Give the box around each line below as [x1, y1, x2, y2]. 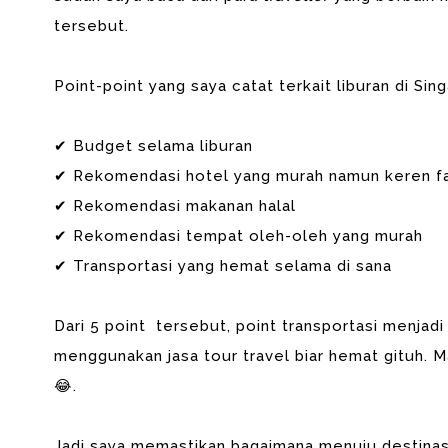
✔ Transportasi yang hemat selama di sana [53, 257, 392, 275]
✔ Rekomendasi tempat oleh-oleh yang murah [53, 227, 423, 245]
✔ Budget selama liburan [53, 137, 253, 155]
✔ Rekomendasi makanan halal [53, 197, 296, 215]
